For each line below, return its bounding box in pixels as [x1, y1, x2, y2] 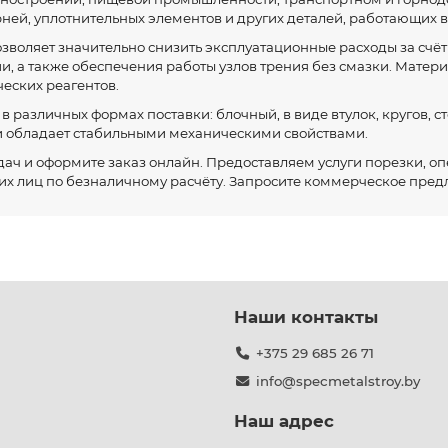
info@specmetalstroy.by [255, 373, 420, 389]
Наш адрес [234, 411, 334, 431]
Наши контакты [234, 307, 378, 327]
